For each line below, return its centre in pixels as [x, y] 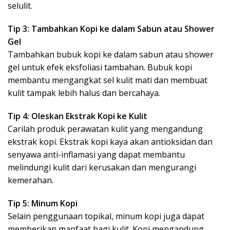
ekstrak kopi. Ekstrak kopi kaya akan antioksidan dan [110, 142]
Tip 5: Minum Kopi [43, 203]
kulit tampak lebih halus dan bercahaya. [84, 93]
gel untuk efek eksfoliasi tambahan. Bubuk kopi [100, 67]
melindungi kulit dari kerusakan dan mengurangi [102, 167]
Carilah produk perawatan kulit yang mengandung [105, 129]
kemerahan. [31, 180]
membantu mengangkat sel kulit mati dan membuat [108, 80]
